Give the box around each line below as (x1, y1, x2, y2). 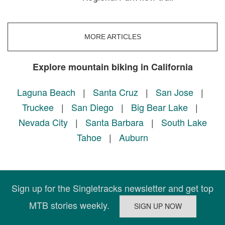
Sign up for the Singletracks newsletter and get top (12, 181, 213, 194)
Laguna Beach (17, 85, 75, 98)
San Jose (155, 85, 193, 98)
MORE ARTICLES (84, 32, 141, 41)
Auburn (119, 130, 148, 144)
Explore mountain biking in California (32, 60, 193, 73)
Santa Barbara (85, 115, 144, 129)
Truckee (22, 100, 54, 114)
